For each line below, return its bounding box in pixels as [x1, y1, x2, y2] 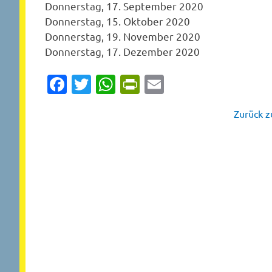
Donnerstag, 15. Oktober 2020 [45, 14, 190, 27]
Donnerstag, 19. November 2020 [45, 29, 200, 42]
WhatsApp [115, 72, 207, 96]
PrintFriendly [140, 72, 253, 96]
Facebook [67, 72, 151, 96]
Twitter [91, 72, 154, 96]
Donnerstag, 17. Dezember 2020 [45, 44, 200, 58]
